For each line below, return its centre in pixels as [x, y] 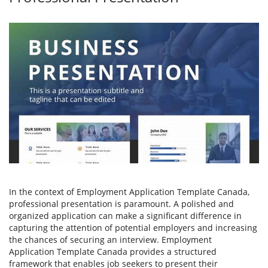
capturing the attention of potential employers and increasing [133, 228]
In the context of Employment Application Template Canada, [129, 192]
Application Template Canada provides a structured [113, 252]
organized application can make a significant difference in [125, 216]
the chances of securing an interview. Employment [110, 240]
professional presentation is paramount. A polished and [121, 204]
